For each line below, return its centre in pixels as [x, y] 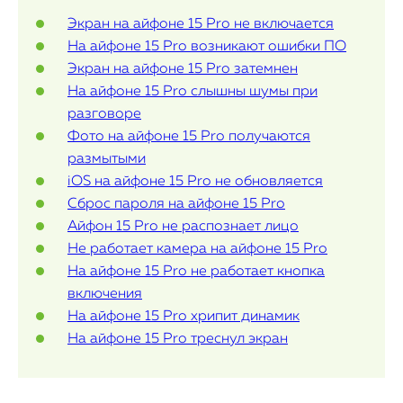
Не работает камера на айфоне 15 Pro [197, 249]
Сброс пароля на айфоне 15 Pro [176, 204]
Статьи [75, 43]
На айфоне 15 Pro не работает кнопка [196, 272]
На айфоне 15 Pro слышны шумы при [193, 92]
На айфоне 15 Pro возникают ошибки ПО [207, 47]
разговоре [104, 114]
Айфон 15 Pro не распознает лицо [183, 227]
